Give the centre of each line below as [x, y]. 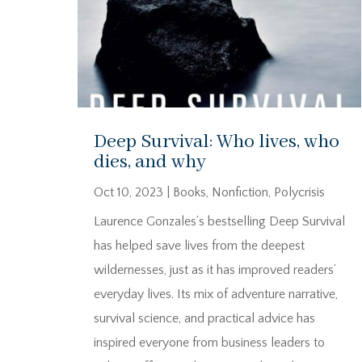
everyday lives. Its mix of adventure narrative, [216, 295]
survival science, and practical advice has [204, 319]
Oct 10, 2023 [128, 193]
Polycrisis [299, 193]
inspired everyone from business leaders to [209, 343]
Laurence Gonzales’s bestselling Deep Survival [219, 222]
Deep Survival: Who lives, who [217, 142]
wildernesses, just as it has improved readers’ [215, 270]
